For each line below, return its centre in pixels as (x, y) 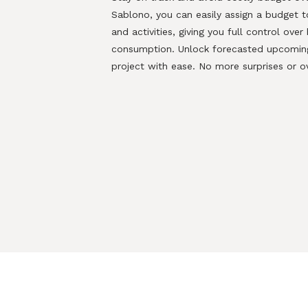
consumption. (145, 49)
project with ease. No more (175, 66)
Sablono (131, 14)
